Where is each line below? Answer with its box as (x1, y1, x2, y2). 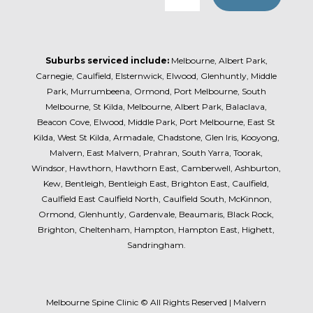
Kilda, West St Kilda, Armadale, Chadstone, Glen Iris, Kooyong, (33, 132, 279, 143)
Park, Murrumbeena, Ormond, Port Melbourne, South (46, 86, 266, 97)
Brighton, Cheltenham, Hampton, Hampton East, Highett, (38, 224, 275, 235)
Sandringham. (126, 240, 186, 251)
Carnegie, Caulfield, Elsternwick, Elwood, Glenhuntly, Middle (36, 71, 277, 82)
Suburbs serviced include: (45, 55, 169, 66)
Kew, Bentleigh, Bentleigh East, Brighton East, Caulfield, (43, 178, 270, 189)
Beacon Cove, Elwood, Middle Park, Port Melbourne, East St (37, 117, 276, 128)
